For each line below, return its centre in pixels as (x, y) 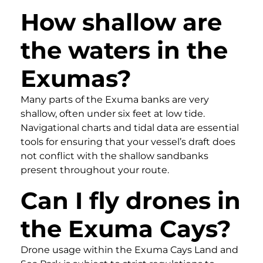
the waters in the (124, 50)
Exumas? (76, 78)
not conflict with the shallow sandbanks (114, 156)
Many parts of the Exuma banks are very (115, 99)
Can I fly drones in (131, 200)
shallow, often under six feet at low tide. (113, 113)
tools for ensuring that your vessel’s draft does (128, 141)
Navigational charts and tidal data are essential (130, 127)
